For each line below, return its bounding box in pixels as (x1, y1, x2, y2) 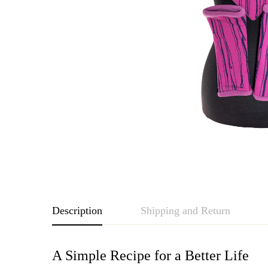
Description (52, 205, 102, 217)
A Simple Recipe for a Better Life (52, 248, 249, 263)
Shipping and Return (141, 205, 230, 217)
